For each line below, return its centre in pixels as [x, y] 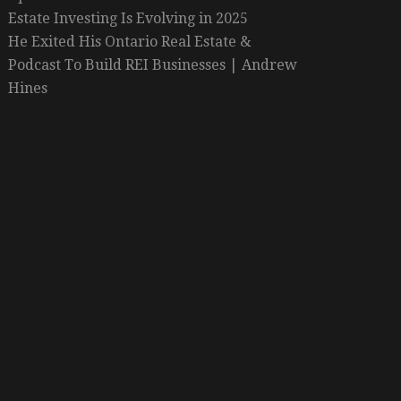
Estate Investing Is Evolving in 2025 [128, 19]
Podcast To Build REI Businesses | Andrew [152, 65]
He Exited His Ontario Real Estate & [129, 42]
